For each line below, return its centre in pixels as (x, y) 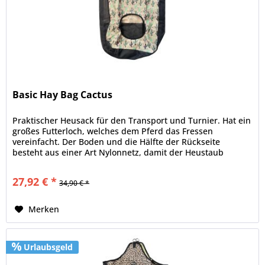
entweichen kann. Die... (59, 163)
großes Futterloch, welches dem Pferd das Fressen (113, 131)
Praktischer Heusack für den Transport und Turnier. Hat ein (132, 121)
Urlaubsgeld (47, 247)
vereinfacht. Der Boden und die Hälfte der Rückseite (117, 142)
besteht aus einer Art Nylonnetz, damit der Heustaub (118, 153)
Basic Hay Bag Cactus (63, 95)
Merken (44, 209)
